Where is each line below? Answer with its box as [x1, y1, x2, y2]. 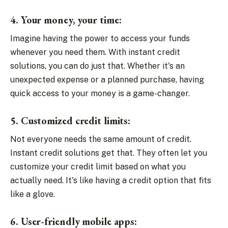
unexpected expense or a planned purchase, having [10, 75, 204, 84]
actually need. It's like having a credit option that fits [10, 176, 211, 185]
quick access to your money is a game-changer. [10, 89, 190, 98]
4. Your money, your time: [10, 13, 122, 26]
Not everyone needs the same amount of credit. [10, 134, 191, 144]
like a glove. [10, 189, 55, 199]
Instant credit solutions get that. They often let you [10, 148, 207, 158]
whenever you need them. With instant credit [10, 47, 180, 57]
